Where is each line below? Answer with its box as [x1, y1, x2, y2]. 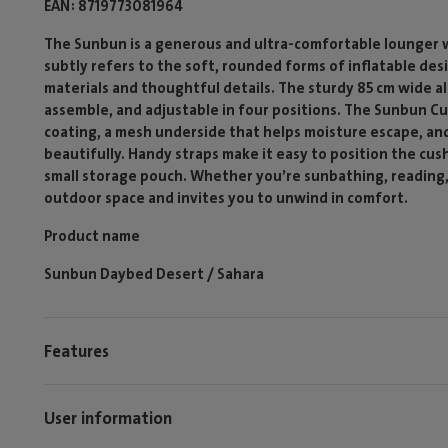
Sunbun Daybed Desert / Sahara [44, 264, 264, 284]
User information [44, 406, 172, 429]
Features [44, 339, 109, 362]
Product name [44, 226, 140, 246]
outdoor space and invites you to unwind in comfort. [44, 188, 408, 208]
